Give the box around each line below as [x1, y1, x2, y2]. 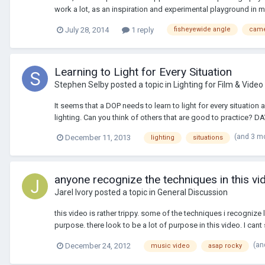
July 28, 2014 [65, 25, 109, 34]
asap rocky [208, 242, 242, 250]
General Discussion [157, 188, 228, 198]
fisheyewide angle [174, 25, 231, 34]
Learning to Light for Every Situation [54, 64, 232, 79]
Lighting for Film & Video [173, 79, 263, 89]
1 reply [130, 25, 154, 34]
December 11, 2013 [65, 133, 131, 143]
